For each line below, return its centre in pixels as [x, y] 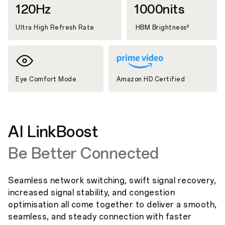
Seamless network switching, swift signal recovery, [112, 180]
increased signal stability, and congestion [91, 192]
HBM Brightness [160, 27]
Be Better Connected [84, 153]
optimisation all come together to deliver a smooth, [113, 204]
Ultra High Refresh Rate [55, 27]
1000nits [159, 9]
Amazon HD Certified [151, 79]
